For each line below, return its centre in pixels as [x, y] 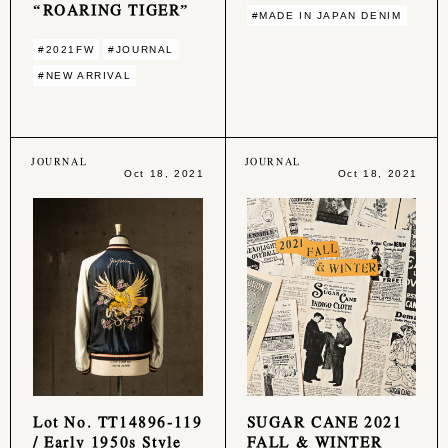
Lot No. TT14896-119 [118, 420]
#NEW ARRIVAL [85, 75]
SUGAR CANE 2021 [324, 420]
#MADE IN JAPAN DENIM [326, 15]
